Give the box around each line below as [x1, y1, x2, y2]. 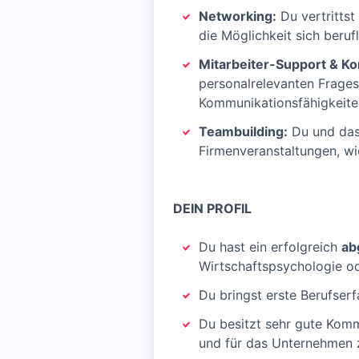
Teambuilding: [199, 123, 288, 139]
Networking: [199, 8, 276, 24]
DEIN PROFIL [173, 200, 252, 216]
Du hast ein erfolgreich [199, 239, 341, 255]
